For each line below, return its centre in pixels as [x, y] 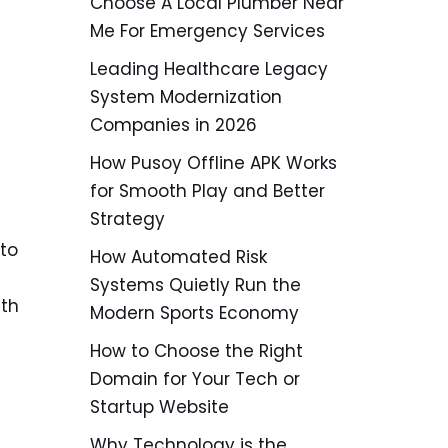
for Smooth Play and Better [208, 191]
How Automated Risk [179, 257]
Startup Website [160, 407]
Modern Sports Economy [195, 313]
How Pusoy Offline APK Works [214, 163]
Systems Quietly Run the [196, 285]
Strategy [128, 219]
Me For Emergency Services [208, 31]
